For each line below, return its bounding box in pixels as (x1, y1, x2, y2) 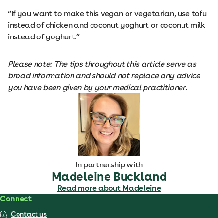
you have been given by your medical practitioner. (8, 83, 187, 92)
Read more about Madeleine (57, 183, 161, 193)
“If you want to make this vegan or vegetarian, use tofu (8, 9, 207, 18)
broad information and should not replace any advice (8, 71, 200, 80)
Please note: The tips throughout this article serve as (8, 59, 196, 69)
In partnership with (75, 160, 143, 169)
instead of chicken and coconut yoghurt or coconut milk (8, 20, 205, 30)
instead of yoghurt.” (8, 32, 80, 41)
